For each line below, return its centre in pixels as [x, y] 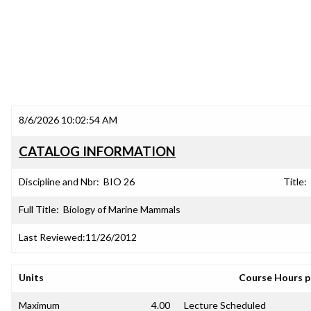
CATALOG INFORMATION [97, 151]
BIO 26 [119, 182]
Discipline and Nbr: [59, 182]
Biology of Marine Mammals [122, 209]
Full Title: [39, 209]
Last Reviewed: [52, 237]
